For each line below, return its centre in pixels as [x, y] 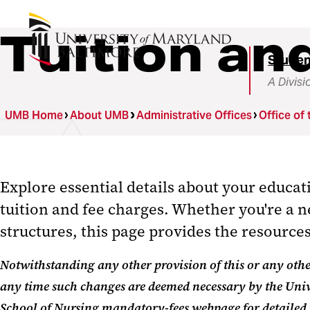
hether [213, 209]
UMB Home [34, 115]
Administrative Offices [194, 115]
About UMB [100, 115]
